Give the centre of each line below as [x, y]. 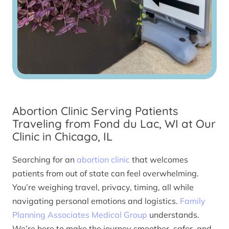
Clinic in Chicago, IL [62, 137]
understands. [173, 214]
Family [193, 201]
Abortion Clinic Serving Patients [95, 111]
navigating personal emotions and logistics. [96, 201]
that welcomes [159, 159]
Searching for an [44, 159]
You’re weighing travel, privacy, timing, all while [103, 187]
